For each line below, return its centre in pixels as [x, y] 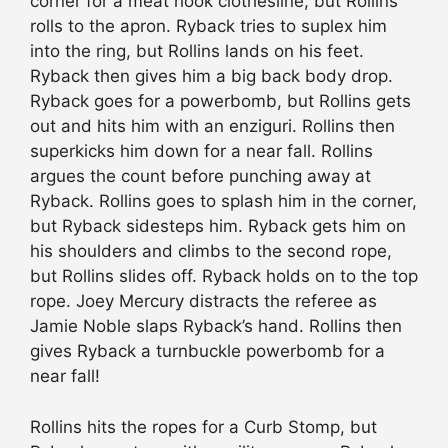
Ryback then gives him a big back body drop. [211, 76]
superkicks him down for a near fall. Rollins [201, 151]
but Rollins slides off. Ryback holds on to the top [224, 276]
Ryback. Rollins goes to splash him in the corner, [223, 201]
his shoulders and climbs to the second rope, [211, 251]
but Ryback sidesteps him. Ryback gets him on [218, 226]
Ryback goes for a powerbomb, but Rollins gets [220, 101]
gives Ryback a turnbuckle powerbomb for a [207, 351]
